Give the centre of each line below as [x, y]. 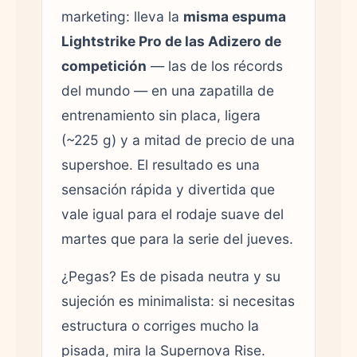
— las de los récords [215, 65]
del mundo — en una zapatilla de [168, 90]
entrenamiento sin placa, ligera [161, 115]
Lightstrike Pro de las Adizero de [171, 41]
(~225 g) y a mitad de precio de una [178, 139]
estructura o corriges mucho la [160, 325]
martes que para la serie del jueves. [177, 238]
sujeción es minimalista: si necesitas [178, 300]
